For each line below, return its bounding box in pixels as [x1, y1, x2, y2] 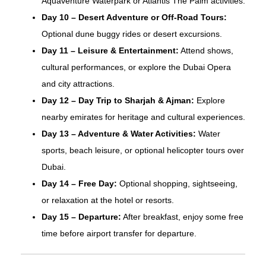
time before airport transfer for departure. [42, 229, 197, 239]
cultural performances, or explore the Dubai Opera [42, 62, 231, 72]
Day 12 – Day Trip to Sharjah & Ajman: [42, 96, 194, 106]
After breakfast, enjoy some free [121, 212, 243, 222]
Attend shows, [179, 46, 233, 56]
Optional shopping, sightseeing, [117, 179, 237, 189]
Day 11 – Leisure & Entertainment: [42, 46, 179, 56]
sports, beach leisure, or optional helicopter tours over [42, 145, 244, 156]
